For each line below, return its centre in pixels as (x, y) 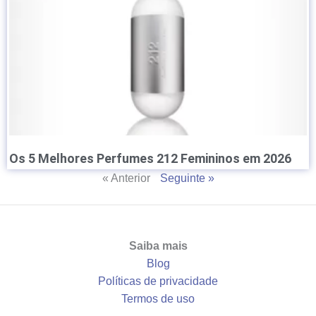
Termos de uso (158, 299)
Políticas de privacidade (158, 281)
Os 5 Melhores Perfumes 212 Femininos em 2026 (150, 159)
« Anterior (126, 178)
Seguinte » (187, 178)
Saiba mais (158, 246)
